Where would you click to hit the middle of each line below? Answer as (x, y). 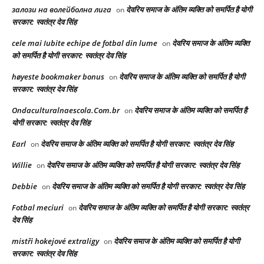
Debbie (24, 187)
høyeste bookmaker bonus (58, 77)
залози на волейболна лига (62, 10)
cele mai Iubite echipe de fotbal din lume (85, 43)
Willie (22, 165)
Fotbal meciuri (38, 208)
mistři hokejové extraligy (55, 241)
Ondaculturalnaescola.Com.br (66, 110)
